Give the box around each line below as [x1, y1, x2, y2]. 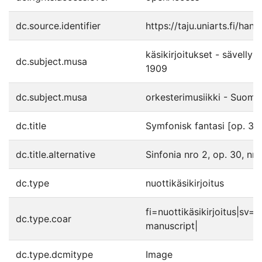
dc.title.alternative [16, 149, 95, 160]
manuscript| [146, 220, 198, 232]
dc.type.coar [16, 213, 71, 225]
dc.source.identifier [16, 20, 101, 32]
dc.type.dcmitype [16, 249, 93, 260]
